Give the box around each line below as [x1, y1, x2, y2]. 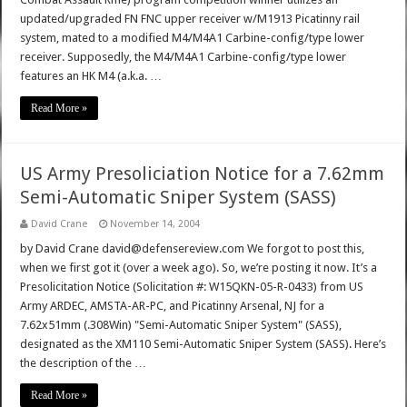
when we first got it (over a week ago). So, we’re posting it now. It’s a [20, 261, 378, 275]
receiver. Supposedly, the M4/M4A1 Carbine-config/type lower [20, 50, 347, 65]
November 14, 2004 [110, 218, 201, 231]
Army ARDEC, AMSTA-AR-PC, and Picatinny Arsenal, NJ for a [20, 299, 325, 313]
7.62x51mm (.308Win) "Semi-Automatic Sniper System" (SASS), [20, 318, 342, 333]
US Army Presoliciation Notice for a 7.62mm [20, 163, 385, 185]
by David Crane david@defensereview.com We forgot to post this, [20, 242, 365, 256]
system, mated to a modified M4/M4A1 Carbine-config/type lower [20, 31, 365, 45]
